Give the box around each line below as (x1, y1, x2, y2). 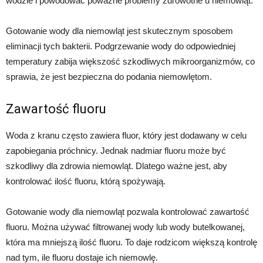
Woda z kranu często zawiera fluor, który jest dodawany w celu (6, 130, 247, 141)
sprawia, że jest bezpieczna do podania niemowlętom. (6, 72, 212, 82)
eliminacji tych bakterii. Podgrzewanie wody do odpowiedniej (6, 41, 235, 52)
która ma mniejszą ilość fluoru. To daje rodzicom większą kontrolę (6, 237, 257, 248)
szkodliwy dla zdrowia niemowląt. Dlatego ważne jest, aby (6, 161, 227, 171)
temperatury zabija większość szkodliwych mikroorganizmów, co (6, 56, 255, 67)
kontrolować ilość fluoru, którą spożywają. (6, 176, 166, 187)
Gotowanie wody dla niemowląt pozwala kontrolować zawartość (6, 207, 249, 217)
